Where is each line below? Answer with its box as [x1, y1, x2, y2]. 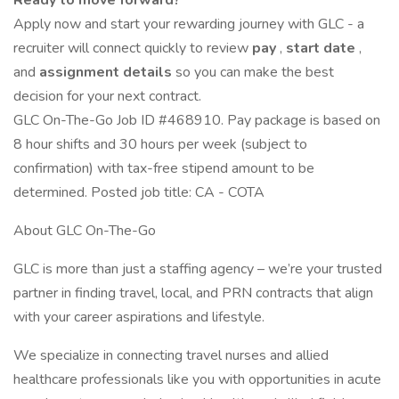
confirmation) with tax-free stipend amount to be [13, 159, 314, 178]
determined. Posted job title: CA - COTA [13, 183, 265, 202]
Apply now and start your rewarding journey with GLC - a [13, 14, 364, 34]
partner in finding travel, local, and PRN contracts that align [13, 283, 373, 303]
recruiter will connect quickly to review [13, 38, 252, 58]
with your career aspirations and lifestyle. [13, 307, 268, 327]
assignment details [39, 62, 175, 82]
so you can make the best [175, 62, 334, 82]
